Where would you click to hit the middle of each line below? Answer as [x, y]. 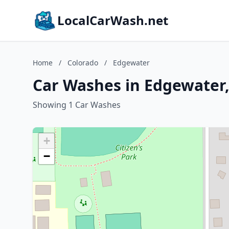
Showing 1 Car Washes [77, 105]
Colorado [83, 63]
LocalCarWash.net [113, 20]
